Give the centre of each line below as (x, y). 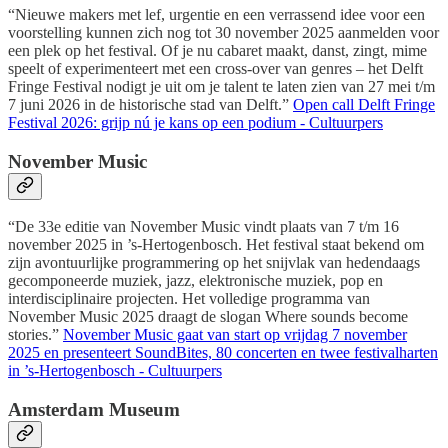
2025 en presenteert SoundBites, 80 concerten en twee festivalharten (223, 353)
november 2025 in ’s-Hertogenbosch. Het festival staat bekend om (216, 245)
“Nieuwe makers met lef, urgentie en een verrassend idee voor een (216, 14)
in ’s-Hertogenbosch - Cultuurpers (115, 371)
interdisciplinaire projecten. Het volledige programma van (189, 299)
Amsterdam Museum (94, 409)
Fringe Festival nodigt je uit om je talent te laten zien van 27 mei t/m (221, 86)
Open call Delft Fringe (364, 104)
